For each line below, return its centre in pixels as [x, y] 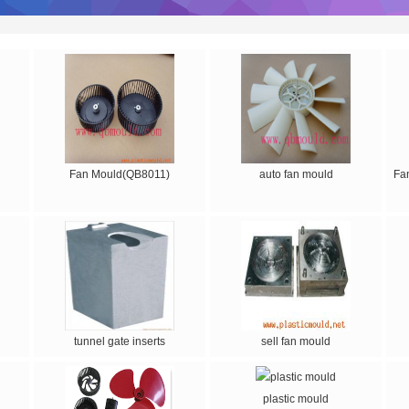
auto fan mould [296, 174]
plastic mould [296, 399]
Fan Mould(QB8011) [120, 174]
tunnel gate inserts [120, 341]
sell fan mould [296, 341]
